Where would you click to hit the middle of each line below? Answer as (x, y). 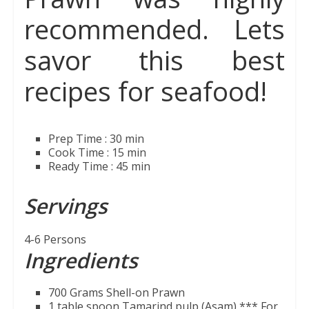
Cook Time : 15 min (97, 152)
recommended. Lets (154, 29)
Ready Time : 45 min (99, 166)
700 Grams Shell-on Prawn (116, 292)
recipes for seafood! (145, 91)
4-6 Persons (55, 239)
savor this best (154, 60)
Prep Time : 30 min (96, 139)
